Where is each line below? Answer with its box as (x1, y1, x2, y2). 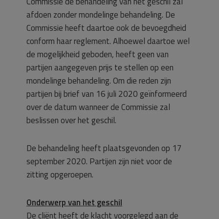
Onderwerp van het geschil (26, 196, 122, 209)
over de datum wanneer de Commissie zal (26, 101, 170, 113)
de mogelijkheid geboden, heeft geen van (26, 48, 169, 61)
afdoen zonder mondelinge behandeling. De (26, 8, 175, 21)
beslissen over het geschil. (26, 114, 116, 127)
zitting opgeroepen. (26, 168, 93, 181)
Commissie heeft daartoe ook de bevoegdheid (26, 22, 186, 34)
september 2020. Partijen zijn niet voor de (26, 155, 172, 168)
